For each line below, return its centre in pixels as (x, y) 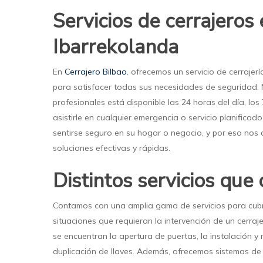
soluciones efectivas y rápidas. (112, 148)
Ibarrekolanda (116, 47)
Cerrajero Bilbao (96, 72)
